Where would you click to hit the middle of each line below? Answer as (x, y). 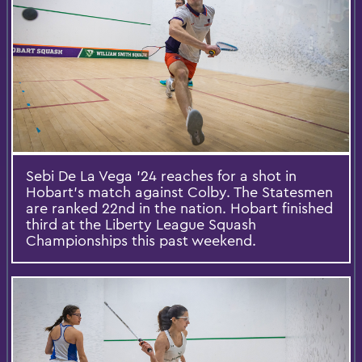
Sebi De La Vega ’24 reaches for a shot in (161, 176)
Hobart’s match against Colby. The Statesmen (179, 192)
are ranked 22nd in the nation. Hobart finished (179, 208)
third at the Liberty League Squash (141, 225)
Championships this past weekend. (141, 241)
